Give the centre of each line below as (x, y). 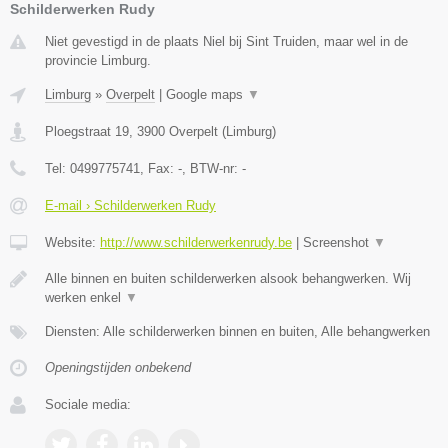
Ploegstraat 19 (87, 131)
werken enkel (85, 297)
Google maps (206, 94)
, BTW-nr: (212, 168)
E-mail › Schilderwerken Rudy (130, 205)
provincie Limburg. (98, 60)
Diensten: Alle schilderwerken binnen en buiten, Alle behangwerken (237, 331)
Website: (72, 242)
